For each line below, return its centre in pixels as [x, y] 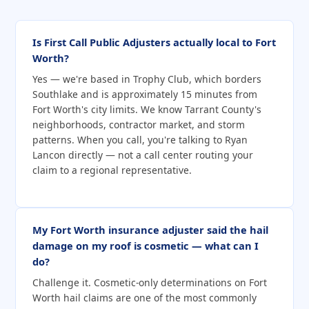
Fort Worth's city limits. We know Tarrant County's [147, 109]
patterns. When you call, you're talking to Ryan [140, 139]
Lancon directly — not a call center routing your [143, 154]
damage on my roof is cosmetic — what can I [146, 245]
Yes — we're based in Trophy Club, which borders [147, 79]
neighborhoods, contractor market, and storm [139, 124]
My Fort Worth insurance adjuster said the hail [150, 229]
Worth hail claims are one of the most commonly [144, 297]
